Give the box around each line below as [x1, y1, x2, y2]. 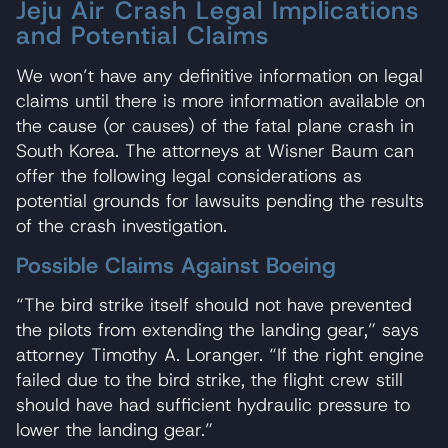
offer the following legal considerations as [16, 163, 362, 188]
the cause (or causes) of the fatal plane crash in [16, 113, 414, 138]
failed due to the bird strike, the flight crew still [16, 367, 403, 392]
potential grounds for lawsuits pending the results [16, 188, 424, 213]
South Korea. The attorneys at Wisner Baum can [16, 138, 414, 163]
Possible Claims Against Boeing [16, 250, 336, 280]
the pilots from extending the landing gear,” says [16, 317, 419, 342]
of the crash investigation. [16, 213, 227, 238]
